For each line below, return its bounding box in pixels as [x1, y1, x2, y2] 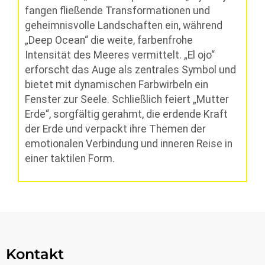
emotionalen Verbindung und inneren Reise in [25, 138, 232, 150]
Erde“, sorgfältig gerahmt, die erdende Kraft [25, 108, 228, 121]
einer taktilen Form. [25, 153, 115, 165]
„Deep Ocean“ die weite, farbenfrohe [25, 34, 193, 47]
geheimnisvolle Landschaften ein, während [25, 20, 222, 32]
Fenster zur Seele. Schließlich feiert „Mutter [25, 93, 229, 106]
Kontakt [6, 245, 64, 263]
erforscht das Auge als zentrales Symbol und [25, 64, 236, 76]
